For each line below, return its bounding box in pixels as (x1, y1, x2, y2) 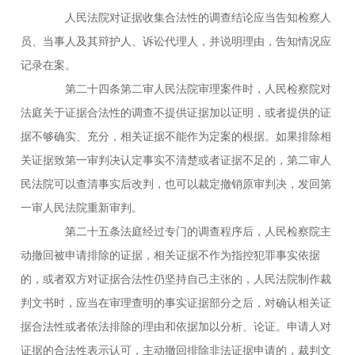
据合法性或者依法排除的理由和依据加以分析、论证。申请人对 (21, 319, 332, 333)
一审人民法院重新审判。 (21, 200, 143, 214)
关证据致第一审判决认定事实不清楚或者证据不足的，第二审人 (21, 153, 332, 166)
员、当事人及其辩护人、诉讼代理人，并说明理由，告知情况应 (21, 34, 332, 48)
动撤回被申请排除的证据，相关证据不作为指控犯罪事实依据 (21, 248, 321, 261)
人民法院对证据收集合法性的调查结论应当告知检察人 (43, 10, 332, 24)
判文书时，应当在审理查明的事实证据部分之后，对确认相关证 (21, 296, 332, 309)
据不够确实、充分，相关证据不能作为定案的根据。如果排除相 (21, 129, 332, 143)
